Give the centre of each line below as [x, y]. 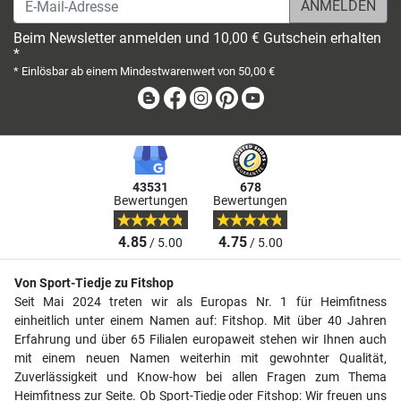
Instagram [246, 98]
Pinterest [268, 98]
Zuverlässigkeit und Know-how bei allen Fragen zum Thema [200, 377]
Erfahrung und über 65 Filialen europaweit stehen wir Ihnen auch [200, 339]
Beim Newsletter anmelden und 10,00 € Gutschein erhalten [197, 38]
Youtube [292, 98]
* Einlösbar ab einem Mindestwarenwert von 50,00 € [144, 72]
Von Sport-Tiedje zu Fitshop [94, 283]
